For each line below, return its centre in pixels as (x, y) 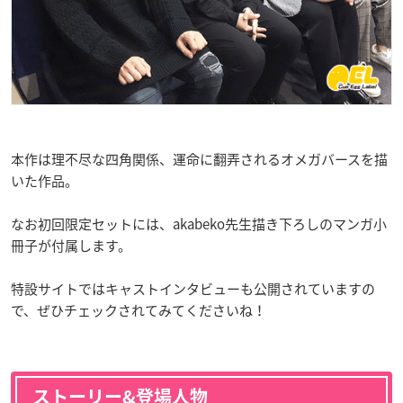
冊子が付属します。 (71, 245)
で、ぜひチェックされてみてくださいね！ (139, 310)
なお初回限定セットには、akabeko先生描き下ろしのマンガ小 (199, 224)
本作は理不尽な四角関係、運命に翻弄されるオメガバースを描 (199, 159)
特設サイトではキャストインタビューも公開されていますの (193, 288)
